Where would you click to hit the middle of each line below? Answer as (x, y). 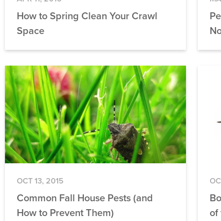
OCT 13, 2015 (40, 181)
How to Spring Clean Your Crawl (87, 16)
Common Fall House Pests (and (85, 198)
